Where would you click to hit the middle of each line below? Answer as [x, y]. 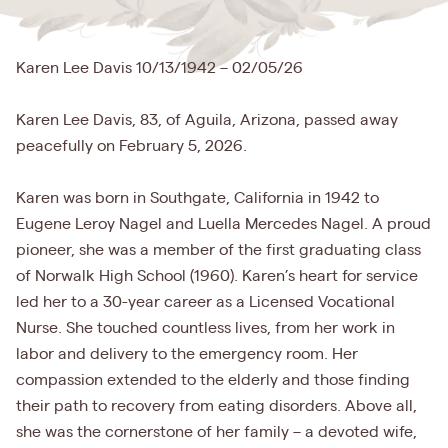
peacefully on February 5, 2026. [131, 146]
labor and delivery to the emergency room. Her [187, 354]
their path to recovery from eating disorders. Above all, [216, 406]
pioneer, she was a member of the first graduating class [218, 250]
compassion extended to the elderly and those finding [213, 380]
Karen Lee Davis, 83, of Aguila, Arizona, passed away [207, 120]
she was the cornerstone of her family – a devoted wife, [216, 432]
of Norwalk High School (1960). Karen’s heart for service [217, 276]
